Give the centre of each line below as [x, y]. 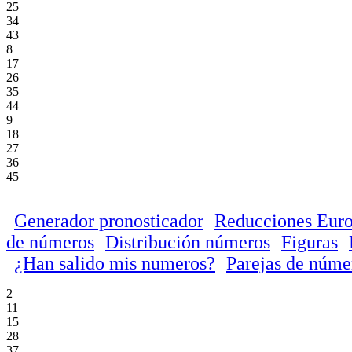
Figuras [310, 242]
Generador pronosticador [109, 220]
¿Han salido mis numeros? [115, 263]
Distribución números [188, 242]
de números [50, 242]
